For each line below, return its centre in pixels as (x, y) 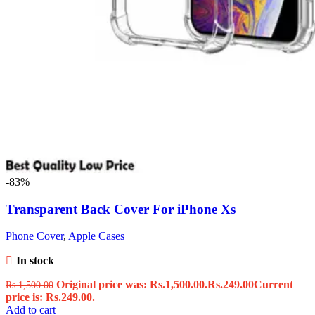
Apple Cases (96, 236)
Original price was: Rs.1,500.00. (132, 285)
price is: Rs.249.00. (50, 297)
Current (274, 285)
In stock (35, 261)
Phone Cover (34, 236)
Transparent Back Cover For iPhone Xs (121, 209)
